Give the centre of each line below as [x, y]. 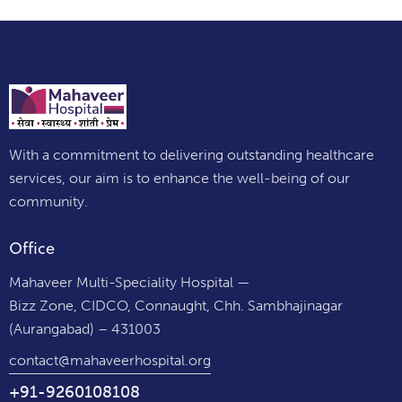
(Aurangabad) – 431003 [85, 328]
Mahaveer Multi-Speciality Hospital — [130, 282]
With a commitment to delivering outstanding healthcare [192, 154]
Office [32, 249]
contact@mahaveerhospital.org [110, 361]
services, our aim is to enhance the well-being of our [179, 178]
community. [48, 201]
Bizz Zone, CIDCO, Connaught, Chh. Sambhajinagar [176, 305]
